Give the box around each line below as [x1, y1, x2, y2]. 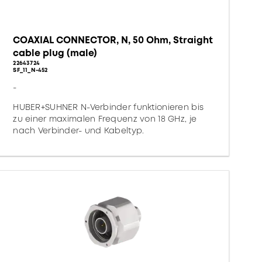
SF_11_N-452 [13, 65, 48, 74]
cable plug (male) [13, 46, 98, 60]
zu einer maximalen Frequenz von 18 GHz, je [13, 113, 197, 125]
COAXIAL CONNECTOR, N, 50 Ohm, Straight [13, 33, 213, 47]
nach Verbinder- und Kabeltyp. [13, 125, 144, 136]
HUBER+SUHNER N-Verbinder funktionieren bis [13, 101, 204, 113]
